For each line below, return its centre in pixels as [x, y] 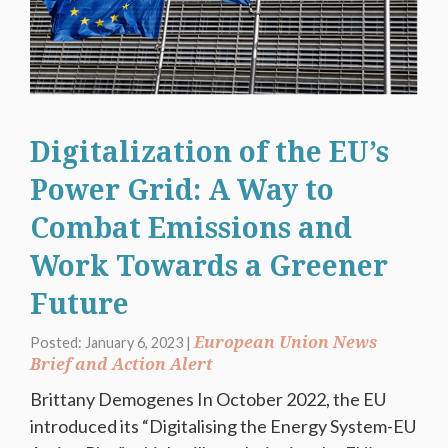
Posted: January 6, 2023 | [112, 342]
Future [79, 305]
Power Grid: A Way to [182, 191]
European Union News [285, 342]
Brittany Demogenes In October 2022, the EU [208, 398]
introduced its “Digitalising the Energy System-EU [223, 425]
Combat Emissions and [191, 229]
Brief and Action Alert [121, 364]
